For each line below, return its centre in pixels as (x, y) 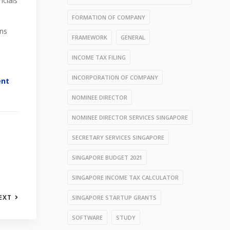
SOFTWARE (87, 217)
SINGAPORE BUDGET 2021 (107, 157)
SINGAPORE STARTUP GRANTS (114, 197)
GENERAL (133, 37)
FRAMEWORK (90, 37)
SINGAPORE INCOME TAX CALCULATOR (125, 177)
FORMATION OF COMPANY (109, 17)
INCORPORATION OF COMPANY (115, 77)
